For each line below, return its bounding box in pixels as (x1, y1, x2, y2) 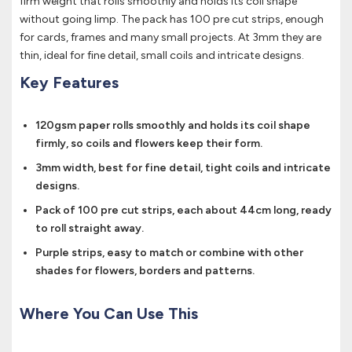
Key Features (20, 73, 119, 93)
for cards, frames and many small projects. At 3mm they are (20, 31, 321, 45)
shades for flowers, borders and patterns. (35, 264, 255, 278)
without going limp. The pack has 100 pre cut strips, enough (20, 13, 324, 27)
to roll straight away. (35, 222, 144, 236)
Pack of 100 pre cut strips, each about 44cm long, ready (35, 203, 332, 218)
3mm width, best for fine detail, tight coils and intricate (35, 161, 331, 175)
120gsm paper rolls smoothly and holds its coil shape (35, 119, 310, 133)
